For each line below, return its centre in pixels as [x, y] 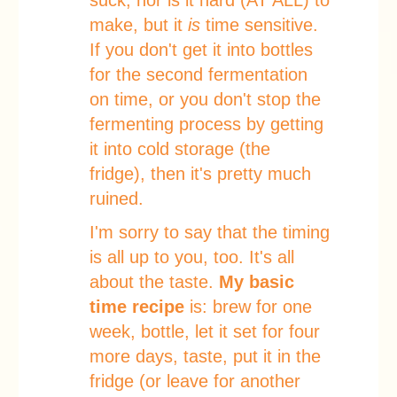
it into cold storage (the [180, 149]
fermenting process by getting [206, 124]
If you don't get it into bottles [201, 50]
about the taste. [154, 282]
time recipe [137, 307]
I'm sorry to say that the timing [210, 232]
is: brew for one [248, 307]
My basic [257, 282]
